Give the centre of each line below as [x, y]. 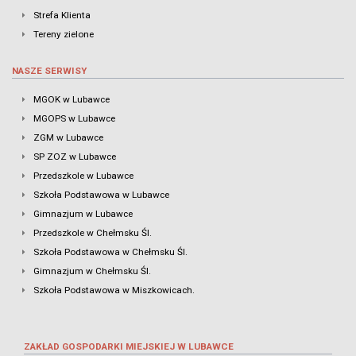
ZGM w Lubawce [68, 137]
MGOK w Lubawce [72, 99]
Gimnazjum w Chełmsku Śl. [92, 271]
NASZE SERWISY [49, 71]
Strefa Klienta [62, 15]
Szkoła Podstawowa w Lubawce [101, 195]
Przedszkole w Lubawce [83, 176]
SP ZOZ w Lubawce [75, 157]
